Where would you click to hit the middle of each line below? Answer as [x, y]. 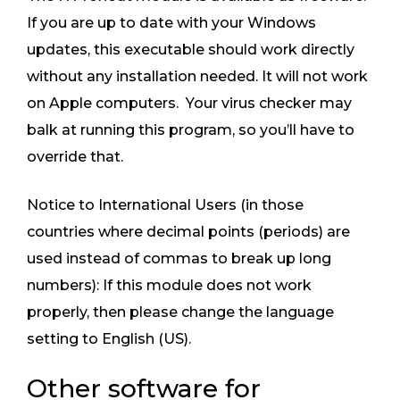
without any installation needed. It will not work [197, 77]
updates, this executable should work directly [191, 50]
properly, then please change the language [180, 312]
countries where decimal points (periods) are [188, 232]
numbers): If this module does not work [169, 286]
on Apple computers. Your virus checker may [189, 104]
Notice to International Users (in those [165, 205]
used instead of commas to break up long [179, 259]
